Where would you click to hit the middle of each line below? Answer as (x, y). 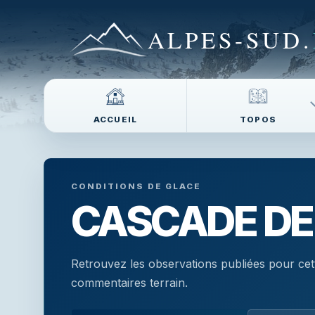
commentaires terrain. (129, 283)
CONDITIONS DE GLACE (136, 186)
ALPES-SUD (225, 39)
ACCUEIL (115, 120)
